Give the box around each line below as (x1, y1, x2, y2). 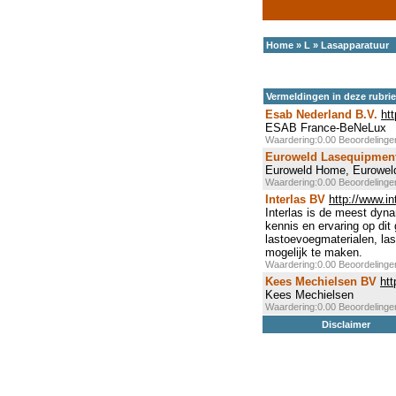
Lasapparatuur (321, 40, 389, 50)
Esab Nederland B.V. (265, 108, 377, 121)
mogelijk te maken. (265, 246, 362, 259)
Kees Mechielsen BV (265, 275, 377, 288)
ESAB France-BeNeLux (265, 121, 386, 134)
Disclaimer (322, 319, 370, 330)
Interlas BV (265, 193, 325, 206)
